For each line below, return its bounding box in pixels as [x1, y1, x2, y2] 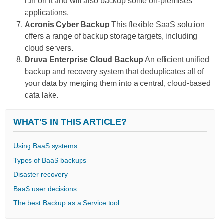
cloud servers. [25, 43, 73, 52]
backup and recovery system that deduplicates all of [25, 67, 204, 76]
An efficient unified [143, 55, 209, 64]
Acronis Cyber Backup [25, 20, 110, 28]
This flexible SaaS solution [110, 20, 205, 28]
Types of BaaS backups [13, 156, 86, 164]
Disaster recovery [13, 170, 68, 178]
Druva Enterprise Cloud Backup [25, 55, 143, 64]
